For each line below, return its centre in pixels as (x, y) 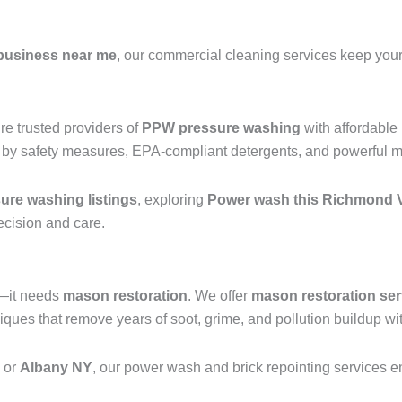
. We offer (219, 296)
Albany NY (56, 368)
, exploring (172, 200)
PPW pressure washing (221, 128)
